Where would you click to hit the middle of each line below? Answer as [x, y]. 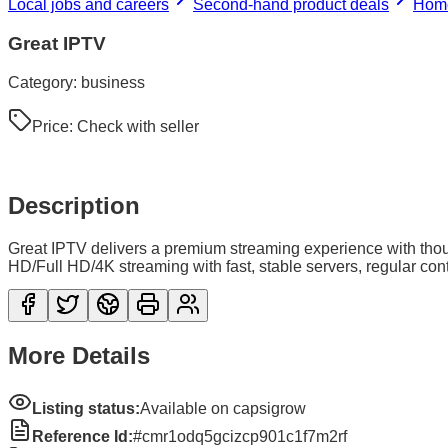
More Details [79, 356]
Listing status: [86, 409]
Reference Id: [82, 437]
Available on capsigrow [223, 409]
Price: [54, 126]
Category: [44, 82]
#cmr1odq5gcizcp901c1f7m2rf [240, 437]
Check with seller [138, 126]
